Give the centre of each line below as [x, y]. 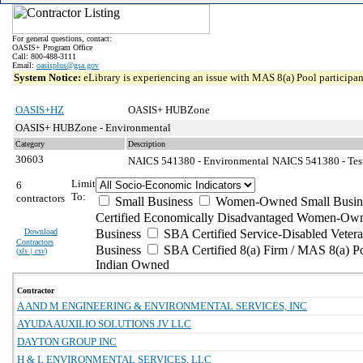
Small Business [152, 201]
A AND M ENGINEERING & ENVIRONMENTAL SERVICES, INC [162, 306]
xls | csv [32, 251]
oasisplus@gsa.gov [68, 65]
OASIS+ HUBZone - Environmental [93, 128]
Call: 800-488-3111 [44, 56]
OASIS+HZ [40, 110]
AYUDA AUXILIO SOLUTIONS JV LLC [104, 324]
